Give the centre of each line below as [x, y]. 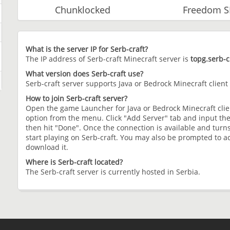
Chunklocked [83, 10]
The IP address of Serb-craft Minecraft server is [108, 59]
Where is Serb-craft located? [74, 162]
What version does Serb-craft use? [84, 74]
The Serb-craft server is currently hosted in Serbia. [113, 172]
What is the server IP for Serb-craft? [87, 49]
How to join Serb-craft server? [76, 99]
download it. [47, 147]
